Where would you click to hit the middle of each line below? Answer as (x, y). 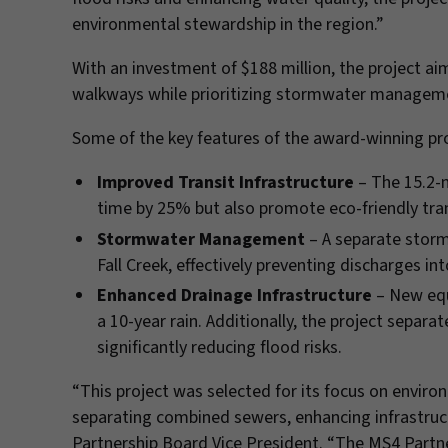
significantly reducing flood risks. (219, 347)
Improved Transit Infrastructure (225, 182)
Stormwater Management (200, 239)
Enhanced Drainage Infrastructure (234, 295)
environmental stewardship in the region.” (228, 24)
